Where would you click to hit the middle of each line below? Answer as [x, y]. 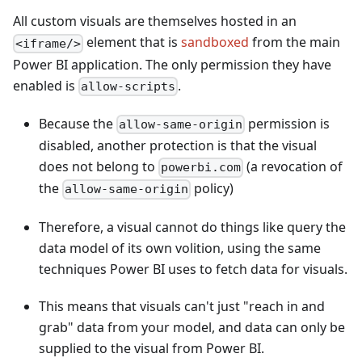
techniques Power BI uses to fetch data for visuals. [193, 269]
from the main [295, 42]
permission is [288, 123]
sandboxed [215, 42]
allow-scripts [128, 86]
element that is [133, 42]
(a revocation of [293, 167]
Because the [78, 123]
